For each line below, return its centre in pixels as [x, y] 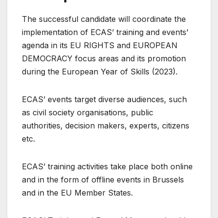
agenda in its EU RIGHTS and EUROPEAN [100, 45]
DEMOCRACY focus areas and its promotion [104, 59]
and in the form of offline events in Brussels [103, 180]
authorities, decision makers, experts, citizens [106, 126]
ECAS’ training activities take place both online [107, 167]
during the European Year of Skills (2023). [100, 72]
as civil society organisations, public [88, 113]
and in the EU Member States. [77, 193]
